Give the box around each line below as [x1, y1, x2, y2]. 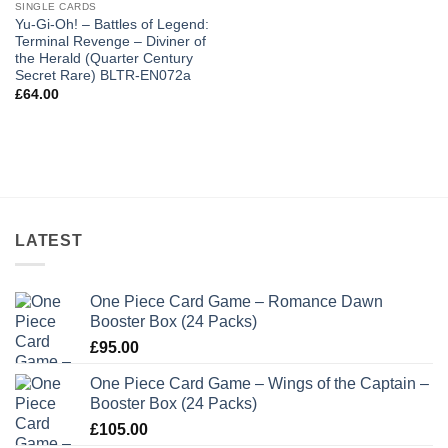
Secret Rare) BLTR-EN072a [14, 68, 191, 84]
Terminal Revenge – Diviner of [14, 34, 206, 50]
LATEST [15, 231, 83, 249]
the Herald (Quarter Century [14, 51, 193, 67]
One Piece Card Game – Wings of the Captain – [90, 375, 429, 393]
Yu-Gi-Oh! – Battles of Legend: [14, 17, 209, 33]
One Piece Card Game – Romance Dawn [90, 293, 383, 311]
